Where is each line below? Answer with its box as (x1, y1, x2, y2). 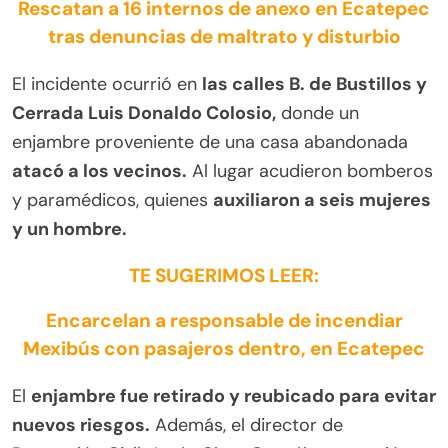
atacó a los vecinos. (12, 158, 187, 183)
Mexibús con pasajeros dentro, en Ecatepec (23, 335, 425, 361)
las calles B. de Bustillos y (202, 71, 427, 96)
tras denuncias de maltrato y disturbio (47, 23, 401, 49)
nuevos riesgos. (12, 412, 150, 437)
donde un (276, 100, 359, 125)
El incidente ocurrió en (12, 71, 202, 96)
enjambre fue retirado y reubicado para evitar (31, 383, 436, 408)
